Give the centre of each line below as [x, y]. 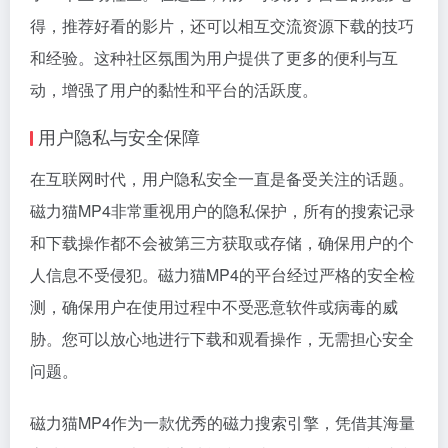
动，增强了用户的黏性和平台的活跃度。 [174, 89]
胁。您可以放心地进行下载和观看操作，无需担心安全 [222, 338]
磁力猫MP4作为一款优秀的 [126, 422]
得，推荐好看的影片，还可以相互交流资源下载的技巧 [222, 25]
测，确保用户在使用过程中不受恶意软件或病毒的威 [214, 306]
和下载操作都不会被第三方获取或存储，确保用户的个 [222, 242]
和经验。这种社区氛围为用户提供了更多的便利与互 [214, 57]
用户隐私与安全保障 [119, 135]
